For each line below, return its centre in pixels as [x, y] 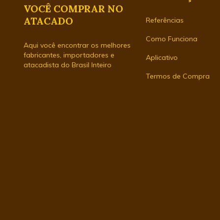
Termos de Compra [178, 76]
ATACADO [48, 21]
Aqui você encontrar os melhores [77, 45]
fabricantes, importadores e [69, 55]
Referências [165, 20]
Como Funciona [171, 39]
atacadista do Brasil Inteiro [68, 65]
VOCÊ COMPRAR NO [73, 9]
